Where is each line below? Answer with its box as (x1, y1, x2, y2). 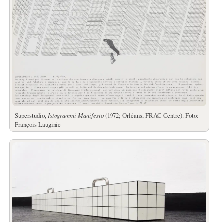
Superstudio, (14, 111, 48, 120)
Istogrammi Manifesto (47, 111, 104, 120)
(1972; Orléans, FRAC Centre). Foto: (103, 111, 199, 120)
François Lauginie (14, 120, 61, 129)
